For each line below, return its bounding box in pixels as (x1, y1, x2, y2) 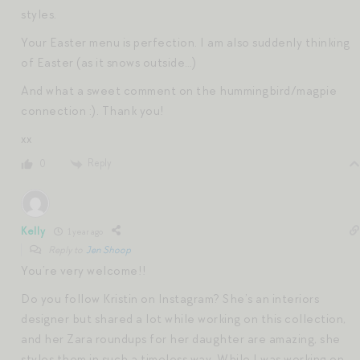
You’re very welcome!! (21, 263, 147, 280)
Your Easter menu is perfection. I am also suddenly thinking (21, 34, 350, 51)
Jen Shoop (86, 243, 131, 257)
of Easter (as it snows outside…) (21, 54, 196, 71)
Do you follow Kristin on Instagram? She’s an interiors (21, 291, 319, 308)
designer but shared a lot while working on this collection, (21, 311, 346, 328)
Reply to (47, 243, 86, 257)
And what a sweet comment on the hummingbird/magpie (21, 82, 337, 99)
